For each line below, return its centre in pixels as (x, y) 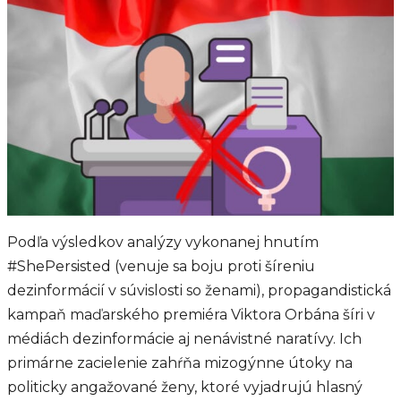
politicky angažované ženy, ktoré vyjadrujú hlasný (185, 387)
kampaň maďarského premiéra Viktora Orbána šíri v (191, 315)
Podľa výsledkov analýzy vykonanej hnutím (163, 242)
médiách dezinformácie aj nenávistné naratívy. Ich (184, 339)
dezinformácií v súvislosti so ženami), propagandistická (199, 290)
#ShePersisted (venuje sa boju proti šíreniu (161, 266)
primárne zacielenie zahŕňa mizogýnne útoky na (180, 363)
